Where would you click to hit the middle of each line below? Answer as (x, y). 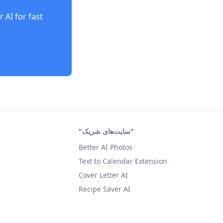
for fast (28, 16)
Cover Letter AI (103, 175)
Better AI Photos (106, 147)
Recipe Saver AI (105, 189)
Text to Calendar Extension (123, 161)
